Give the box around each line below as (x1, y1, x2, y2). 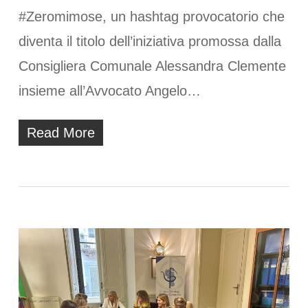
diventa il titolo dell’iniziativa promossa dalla (18, 34, 281, 49)
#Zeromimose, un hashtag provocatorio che (18, 9, 285, 25)
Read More (26, 125, 95, 141)
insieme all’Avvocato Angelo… (18, 83, 201, 99)
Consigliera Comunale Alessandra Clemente (18, 58, 286, 74)
